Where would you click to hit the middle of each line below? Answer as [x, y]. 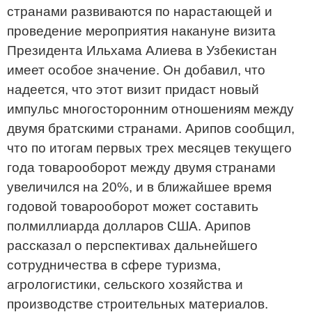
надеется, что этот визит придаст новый [133, 89]
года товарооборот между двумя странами [141, 167]
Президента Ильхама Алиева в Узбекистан [142, 50]
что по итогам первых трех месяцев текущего [149, 148]
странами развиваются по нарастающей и [140, 11]
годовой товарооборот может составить [133, 206]
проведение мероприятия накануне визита [141, 31]
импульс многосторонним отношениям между [150, 109]
